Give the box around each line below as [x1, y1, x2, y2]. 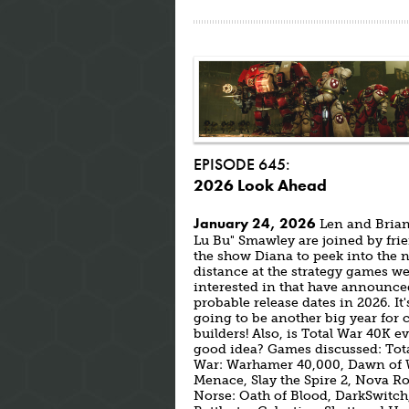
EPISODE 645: [194, 153, 290, 174]
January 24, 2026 [194, 214, 316, 233]
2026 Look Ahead [194, 174, 327, 195]
